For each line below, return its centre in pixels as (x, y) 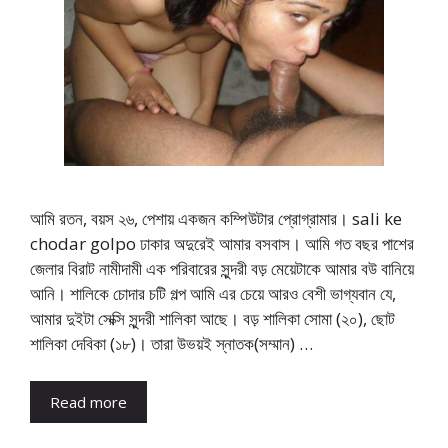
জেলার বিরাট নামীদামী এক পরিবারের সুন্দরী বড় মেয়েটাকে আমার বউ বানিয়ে (222, 268)
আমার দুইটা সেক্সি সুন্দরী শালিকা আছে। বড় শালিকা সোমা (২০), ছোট (212, 318)
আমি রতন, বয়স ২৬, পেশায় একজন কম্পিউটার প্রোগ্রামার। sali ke (216, 218)
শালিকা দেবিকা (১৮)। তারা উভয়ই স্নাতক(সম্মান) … (171, 343)
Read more (88, 402)
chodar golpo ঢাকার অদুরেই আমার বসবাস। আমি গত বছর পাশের (222, 243)
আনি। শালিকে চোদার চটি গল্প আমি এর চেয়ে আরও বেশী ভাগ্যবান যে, (213, 293)
